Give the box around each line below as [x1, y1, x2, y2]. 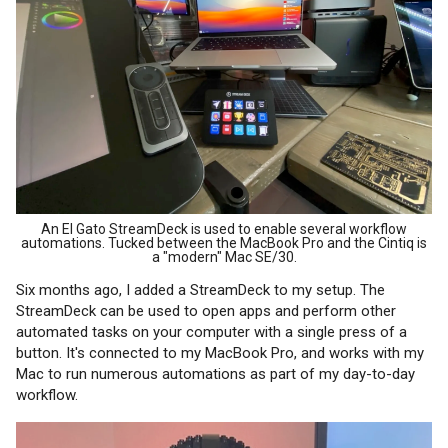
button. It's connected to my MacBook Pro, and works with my [16, 343, 424, 362]
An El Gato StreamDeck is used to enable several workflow [41, 220, 407, 237]
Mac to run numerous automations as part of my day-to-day [16, 364, 415, 383]
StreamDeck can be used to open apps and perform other [16, 301, 396, 320]
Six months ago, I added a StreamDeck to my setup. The [16, 280, 385, 299]
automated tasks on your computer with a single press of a [16, 322, 407, 341]
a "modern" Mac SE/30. [151, 248, 297, 265]
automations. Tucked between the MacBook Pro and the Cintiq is [21, 234, 427, 251]
